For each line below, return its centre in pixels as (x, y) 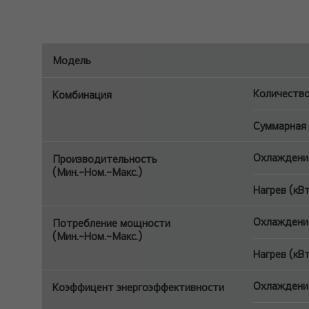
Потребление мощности (111, 223)
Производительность (105, 159)
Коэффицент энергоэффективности (138, 287)
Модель (72, 60)
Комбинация (82, 95)
